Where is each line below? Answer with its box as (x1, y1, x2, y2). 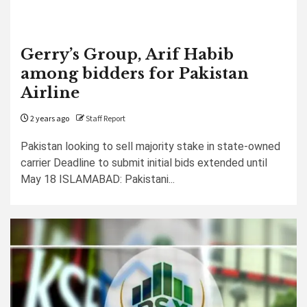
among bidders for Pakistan (21, 64, 249, 83)
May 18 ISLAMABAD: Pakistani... (21, 173, 175, 186)
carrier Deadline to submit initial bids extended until (21, 156, 267, 169)
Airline (21, 84, 79, 102)
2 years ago (29, 113, 69, 125)
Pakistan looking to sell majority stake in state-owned (21, 140, 280, 153)
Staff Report (86, 113, 125, 125)
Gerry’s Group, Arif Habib (21, 45, 234, 64)
